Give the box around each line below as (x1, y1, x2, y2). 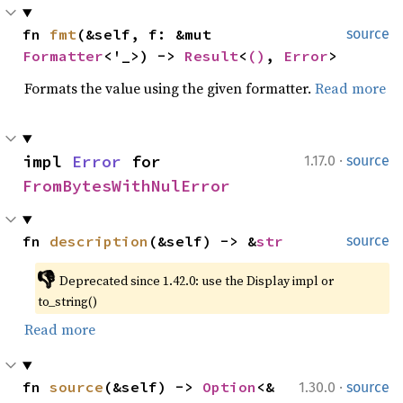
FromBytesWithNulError (22, 175, 230, 196)
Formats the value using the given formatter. (24, 78, 315, 98)
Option (202, 378, 256, 396)
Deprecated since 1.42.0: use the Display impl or (58, 272, 334, 290)
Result (184, 47, 238, 65)
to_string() (38, 292, 97, 310)
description (49, 232, 148, 250)
